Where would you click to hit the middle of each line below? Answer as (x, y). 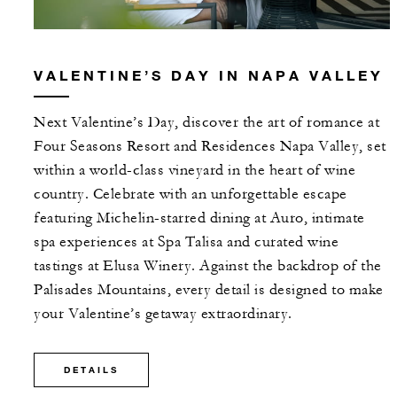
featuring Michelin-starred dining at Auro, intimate (199, 218)
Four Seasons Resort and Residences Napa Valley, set (210, 147)
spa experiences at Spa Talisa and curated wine (186, 242)
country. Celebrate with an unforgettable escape (191, 195)
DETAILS (91, 370)
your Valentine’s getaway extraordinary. (163, 314)
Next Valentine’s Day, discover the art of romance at (206, 123)
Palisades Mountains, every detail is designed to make (209, 290)
